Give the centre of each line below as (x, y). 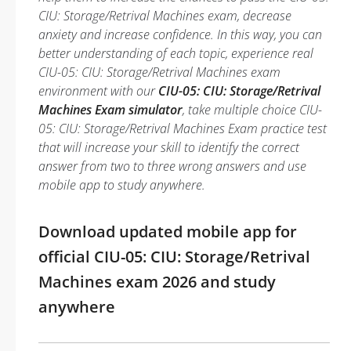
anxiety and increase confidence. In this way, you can (180, 34)
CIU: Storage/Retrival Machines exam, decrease (165, 16)
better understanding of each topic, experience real (176, 53)
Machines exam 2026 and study (157, 282)
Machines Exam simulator (110, 110)
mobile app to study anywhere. (122, 185)
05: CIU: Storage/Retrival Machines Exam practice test (183, 128)
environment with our (98, 91)
